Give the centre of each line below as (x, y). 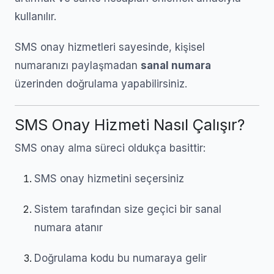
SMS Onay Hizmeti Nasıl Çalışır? (130, 125)
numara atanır (68, 228)
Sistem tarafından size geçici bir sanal (128, 209)
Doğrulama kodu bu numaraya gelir (120, 258)
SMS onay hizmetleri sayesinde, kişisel (110, 47)
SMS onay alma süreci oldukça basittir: (110, 148)
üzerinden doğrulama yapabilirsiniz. (101, 84)
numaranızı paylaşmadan (78, 65)
